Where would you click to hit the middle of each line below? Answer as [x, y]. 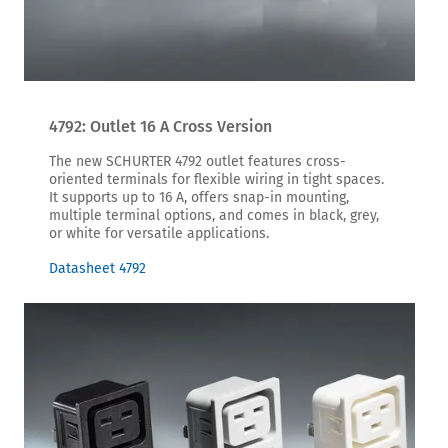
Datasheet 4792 [97, 268]
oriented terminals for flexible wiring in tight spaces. [216, 179]
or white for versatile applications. [159, 233]
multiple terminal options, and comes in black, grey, [214, 215]
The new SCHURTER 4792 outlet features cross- [197, 161]
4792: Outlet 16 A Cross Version [160, 126]
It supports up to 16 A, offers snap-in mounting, [199, 197]
